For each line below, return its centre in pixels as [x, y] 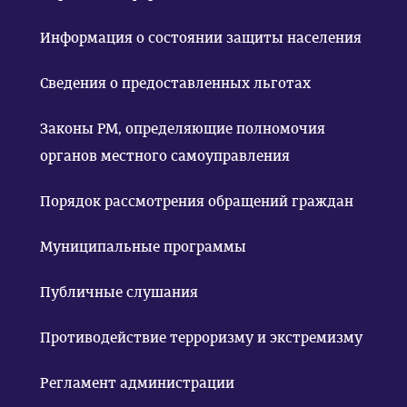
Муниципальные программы [143, 247]
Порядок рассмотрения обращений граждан [197, 201]
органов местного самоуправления [165, 156]
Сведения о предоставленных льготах [175, 83]
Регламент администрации [137, 383]
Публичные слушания [119, 292]
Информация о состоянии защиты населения [201, 38]
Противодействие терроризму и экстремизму [201, 338]
